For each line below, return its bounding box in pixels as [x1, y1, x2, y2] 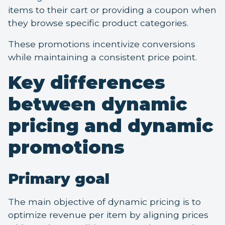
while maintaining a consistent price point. [8, 52, 197, 63]
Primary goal [8, 170, 109, 188]
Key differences [8, 71, 165, 94]
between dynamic [8, 93, 187, 116]
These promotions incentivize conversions [8, 39, 195, 50]
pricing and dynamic [8, 115, 213, 137]
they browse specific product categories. [8, 18, 188, 29]
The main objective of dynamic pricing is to [8, 196, 201, 207]
